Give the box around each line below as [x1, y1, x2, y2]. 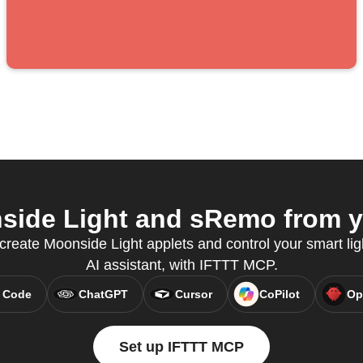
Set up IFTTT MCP [119, 339, 244, 356]
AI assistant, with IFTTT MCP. [85, 257, 278, 274]
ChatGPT [78, 288, 128, 301]
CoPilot [258, 288, 300, 301]
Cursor [174, 288, 212, 301]
